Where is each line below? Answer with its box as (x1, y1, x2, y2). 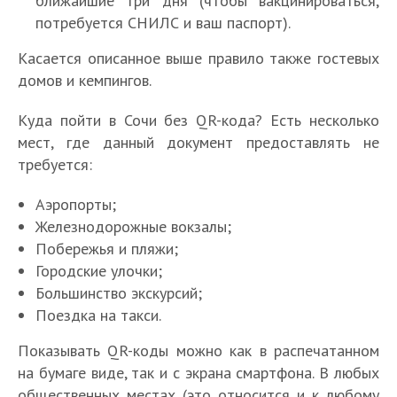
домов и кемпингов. (18, 69, 152, 90)
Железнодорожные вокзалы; (35, 215, 231, 237)
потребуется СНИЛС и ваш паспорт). (35, 12, 291, 33)
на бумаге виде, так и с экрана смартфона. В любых (18, 362, 379, 383)
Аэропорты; (35, 193, 116, 214)
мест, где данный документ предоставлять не (18, 131, 379, 152)
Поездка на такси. (35, 304, 161, 325)
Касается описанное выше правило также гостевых (18, 47, 379, 68)
